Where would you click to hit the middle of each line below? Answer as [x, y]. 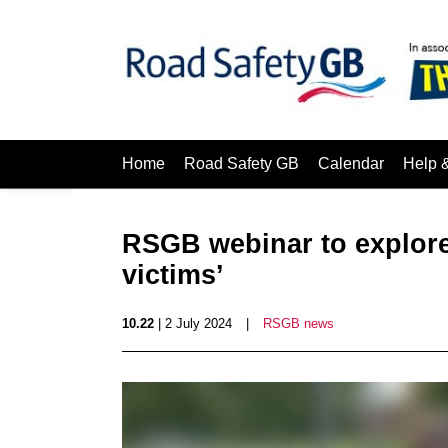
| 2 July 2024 [193, 323]
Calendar [351, 163]
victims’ [173, 275]
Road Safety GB [241, 163]
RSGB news [298, 323]
